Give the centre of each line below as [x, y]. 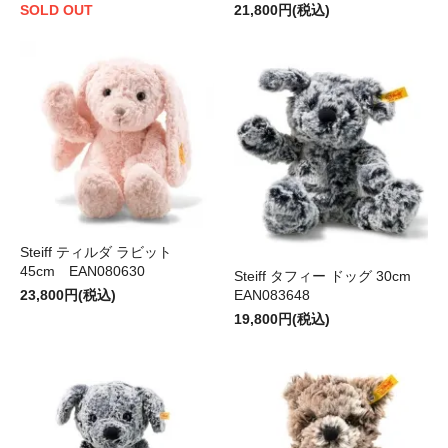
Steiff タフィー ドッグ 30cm [329, 276]
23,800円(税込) [68, 295]
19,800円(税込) [282, 319]
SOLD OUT [56, 10]
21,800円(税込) [282, 10]
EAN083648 [272, 295]
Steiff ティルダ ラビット [96, 252]
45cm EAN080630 [82, 271]
